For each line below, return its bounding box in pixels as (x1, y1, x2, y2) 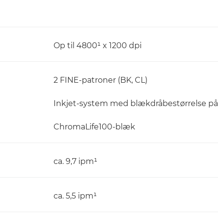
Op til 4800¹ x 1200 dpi (54, 41, 142, 50)
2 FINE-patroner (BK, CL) (54, 75, 147, 85)
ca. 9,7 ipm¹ (54, 157, 97, 166)
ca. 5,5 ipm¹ (54, 191, 97, 200)
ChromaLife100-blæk (54, 122, 135, 131)
